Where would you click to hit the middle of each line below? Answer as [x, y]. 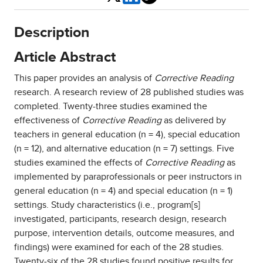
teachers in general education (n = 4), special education [127, 134]
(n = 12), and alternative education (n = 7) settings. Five [124, 149]
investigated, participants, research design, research [120, 219]
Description [52, 33]
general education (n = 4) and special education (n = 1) [123, 191]
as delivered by [194, 120]
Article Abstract [67, 57]
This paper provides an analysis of [83, 78]
